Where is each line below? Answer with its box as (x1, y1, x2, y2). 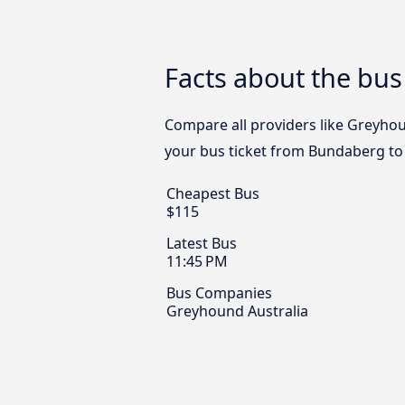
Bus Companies (166, 283, 272, 304)
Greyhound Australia (166, 301, 308, 322)
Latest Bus (166, 233, 237, 254)
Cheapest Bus (166, 184, 259, 204)
